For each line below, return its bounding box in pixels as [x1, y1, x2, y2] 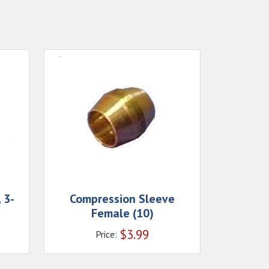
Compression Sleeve [70, 191, 175, 207]
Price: [95, 228, 117, 240]
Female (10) [91, 205, 154, 221]
